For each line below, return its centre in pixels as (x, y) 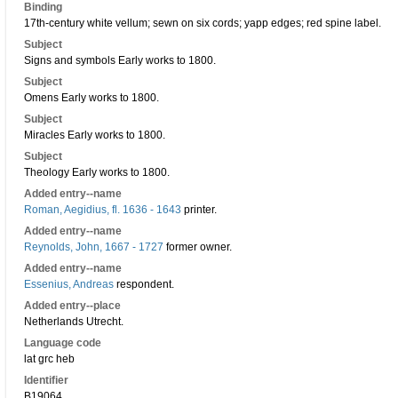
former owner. (198, 247)
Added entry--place (72, 306)
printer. (199, 210)
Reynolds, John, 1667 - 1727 (94, 247)
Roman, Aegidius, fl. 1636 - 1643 (103, 210)
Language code (63, 343)
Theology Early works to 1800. (97, 172)
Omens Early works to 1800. (92, 98)
